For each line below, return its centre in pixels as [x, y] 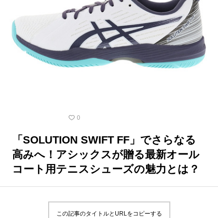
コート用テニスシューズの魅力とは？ [106, 169]
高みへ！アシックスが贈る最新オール [106, 154]
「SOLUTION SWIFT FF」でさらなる [104, 140]
